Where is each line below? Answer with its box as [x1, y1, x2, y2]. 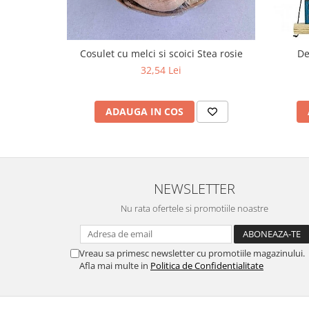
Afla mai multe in [79, 259, 150, 272]
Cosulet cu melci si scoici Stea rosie [79, 47, 243, 60]
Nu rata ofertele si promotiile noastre [121, 202, 268, 215]
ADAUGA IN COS [105, 105, 183, 118]
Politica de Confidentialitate [150, 259, 263, 272]
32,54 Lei [141, 63, 181, 77]
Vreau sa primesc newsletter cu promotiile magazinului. [79, 247, 305, 259]
